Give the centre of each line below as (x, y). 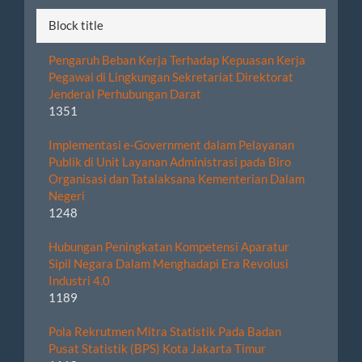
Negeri (67, 196)
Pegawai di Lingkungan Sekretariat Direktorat (171, 77)
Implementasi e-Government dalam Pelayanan (171, 145)
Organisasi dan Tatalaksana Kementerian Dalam (177, 179)
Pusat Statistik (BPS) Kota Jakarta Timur (157, 349)
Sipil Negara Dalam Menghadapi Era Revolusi (168, 264)
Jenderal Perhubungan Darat (125, 94)
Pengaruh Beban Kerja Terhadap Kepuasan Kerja (177, 60)
